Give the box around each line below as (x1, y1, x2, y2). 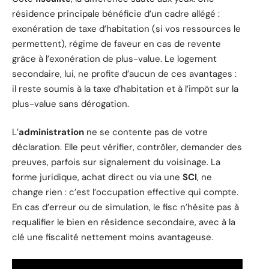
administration (19, 126, 84, 139)
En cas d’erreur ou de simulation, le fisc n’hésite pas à (12, 201, 239, 214)
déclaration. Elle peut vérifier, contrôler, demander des (12, 141, 242, 154)
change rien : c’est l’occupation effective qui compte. (12, 186, 238, 199)
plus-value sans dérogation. (12, 97, 129, 110)
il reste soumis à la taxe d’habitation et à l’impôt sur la (12, 82, 238, 95)
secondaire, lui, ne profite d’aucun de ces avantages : (12, 67, 237, 80)
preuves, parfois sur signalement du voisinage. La (12, 156, 220, 169)
